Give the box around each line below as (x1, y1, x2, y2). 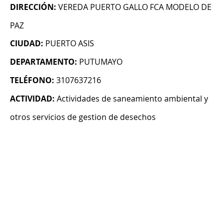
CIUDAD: (10, 38, 43, 49)
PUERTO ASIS (45, 38, 94, 49)
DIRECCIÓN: (10, 1, 56, 13)
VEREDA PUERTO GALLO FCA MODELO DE (58, 1, 212, 13)
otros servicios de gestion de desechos (10, 111, 156, 123)
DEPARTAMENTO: (10, 56, 77, 68)
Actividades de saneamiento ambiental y (57, 93, 208, 105)
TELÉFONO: (10, 75, 54, 86)
